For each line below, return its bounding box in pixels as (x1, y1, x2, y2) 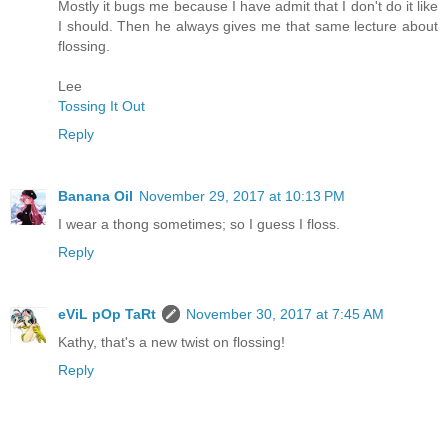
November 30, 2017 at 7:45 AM (186, 306, 384, 323)
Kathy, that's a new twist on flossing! (58, 334, 285, 351)
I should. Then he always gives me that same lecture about (58, 18, 438, 35)
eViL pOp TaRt (58, 306, 156, 323)
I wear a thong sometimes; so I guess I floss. (58, 216, 340, 233)
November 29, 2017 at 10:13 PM (139, 188, 345, 205)
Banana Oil (58, 188, 133, 205)
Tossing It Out (58, 98, 145, 115)
